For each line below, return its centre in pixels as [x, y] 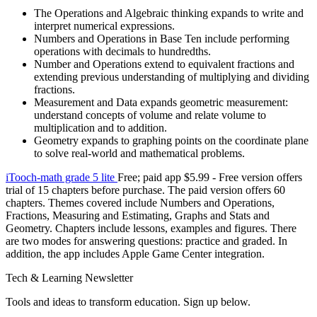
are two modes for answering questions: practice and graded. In [146, 241]
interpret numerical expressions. [104, 25]
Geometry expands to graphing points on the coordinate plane [171, 140]
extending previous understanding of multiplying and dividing [172, 76]
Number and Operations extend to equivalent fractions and [164, 64]
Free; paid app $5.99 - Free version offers [210, 177]
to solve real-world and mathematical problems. [139, 153]
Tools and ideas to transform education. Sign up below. [128, 301]
